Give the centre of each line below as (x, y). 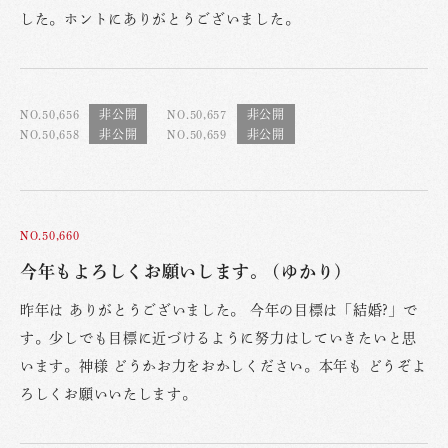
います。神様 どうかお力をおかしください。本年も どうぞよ (223, 365)
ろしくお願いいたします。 (108, 393)
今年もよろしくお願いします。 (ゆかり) (181, 272)
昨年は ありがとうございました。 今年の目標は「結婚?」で (219, 309)
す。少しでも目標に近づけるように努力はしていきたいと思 (218, 337)
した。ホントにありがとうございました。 (160, 18)
